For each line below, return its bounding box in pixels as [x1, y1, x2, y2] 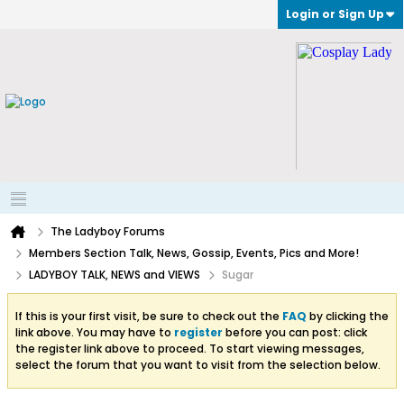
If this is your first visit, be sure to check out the [15, 308, 282, 324]
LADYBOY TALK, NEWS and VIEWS [29, 267, 200, 282]
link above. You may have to [15, 325, 174, 340]
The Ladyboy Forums [50, 224, 165, 239]
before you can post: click [223, 325, 367, 340]
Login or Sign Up [286, 6, 384, 22]
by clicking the [307, 308, 389, 324]
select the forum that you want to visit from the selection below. [15, 357, 381, 372]
